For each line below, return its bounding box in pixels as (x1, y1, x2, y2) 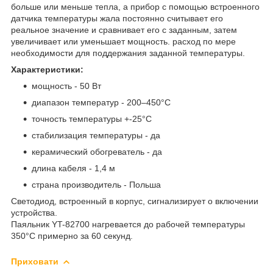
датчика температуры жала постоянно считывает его (11, 13, 223, 23)
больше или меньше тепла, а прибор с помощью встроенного (11, 1, 260, 12)
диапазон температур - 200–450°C (32, 97, 171, 107)
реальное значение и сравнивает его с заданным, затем (11, 24, 237, 35)
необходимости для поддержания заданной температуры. (11, 48, 245, 58)
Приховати (11, 256, 58, 266)
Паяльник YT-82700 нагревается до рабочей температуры (11, 219, 245, 229)
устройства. (11, 207, 57, 218)
